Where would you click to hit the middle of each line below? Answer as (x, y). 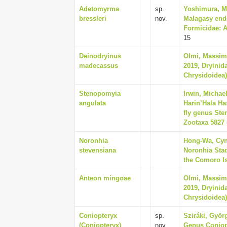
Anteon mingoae (105, 178)
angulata (92, 103)
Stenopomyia (100, 93)
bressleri (93, 18)
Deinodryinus (100, 56)
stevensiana (98, 150)
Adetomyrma (99, 9)
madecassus (99, 66)
